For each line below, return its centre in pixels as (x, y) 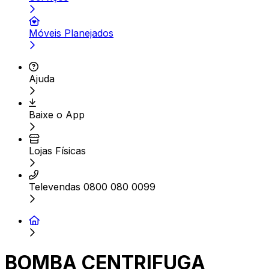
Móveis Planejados (71, 33)
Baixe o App (57, 115)
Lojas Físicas (57, 151)
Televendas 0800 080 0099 (92, 187)
